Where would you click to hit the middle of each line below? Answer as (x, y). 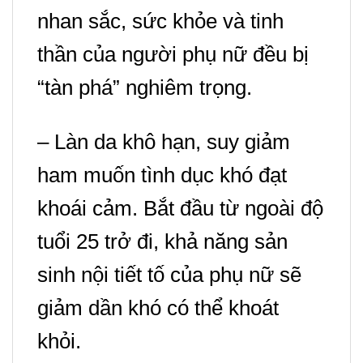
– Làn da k (85, 141)
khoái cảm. (90, 208)
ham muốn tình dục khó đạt (162, 175)
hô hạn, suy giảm (211, 141)
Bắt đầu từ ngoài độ (233, 208)
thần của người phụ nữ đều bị (173, 54)
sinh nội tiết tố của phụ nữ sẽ (169, 274)
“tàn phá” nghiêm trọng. (145, 87)
